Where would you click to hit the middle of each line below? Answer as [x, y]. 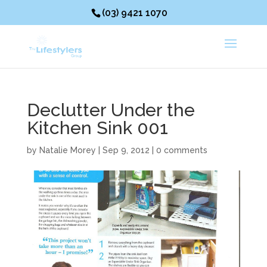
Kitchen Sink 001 [97, 128]
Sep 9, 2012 [126, 150]
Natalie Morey [67, 150]
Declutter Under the [111, 110]
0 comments [181, 150]
